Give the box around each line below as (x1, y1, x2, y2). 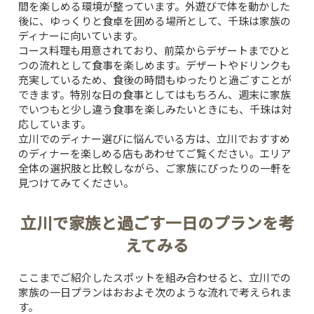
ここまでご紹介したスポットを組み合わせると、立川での (18, 270, 291, 285)
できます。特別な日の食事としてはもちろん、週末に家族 (18, 87, 291, 102)
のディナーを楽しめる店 (18, 146, 133, 161)
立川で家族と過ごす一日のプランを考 (20, 211, 294, 234)
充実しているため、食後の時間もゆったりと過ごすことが (18, 72, 292, 88)
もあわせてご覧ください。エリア (133, 146, 291, 161)
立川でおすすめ (217, 131, 290, 146)
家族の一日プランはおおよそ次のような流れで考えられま (18, 285, 292, 300)
